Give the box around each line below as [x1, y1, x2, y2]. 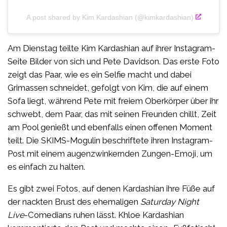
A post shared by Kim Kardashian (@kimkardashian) [26, 13, 194, 21]
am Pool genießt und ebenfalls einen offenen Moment [8, 122, 212, 133]
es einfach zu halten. [8, 162, 85, 172]
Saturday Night [140, 197, 199, 207]
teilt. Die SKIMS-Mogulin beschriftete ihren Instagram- [8, 135, 213, 146]
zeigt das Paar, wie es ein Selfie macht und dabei [8, 69, 192, 80]
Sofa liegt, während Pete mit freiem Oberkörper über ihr [8, 96, 218, 106]
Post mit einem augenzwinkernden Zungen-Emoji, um [8, 148, 212, 159]
